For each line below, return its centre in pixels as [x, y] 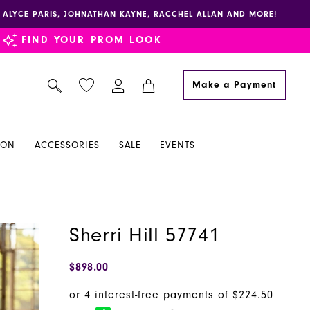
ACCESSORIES [67, 146]
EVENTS [178, 146]
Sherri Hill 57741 [145, 236]
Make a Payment [234, 85]
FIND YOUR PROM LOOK [91, 40]
